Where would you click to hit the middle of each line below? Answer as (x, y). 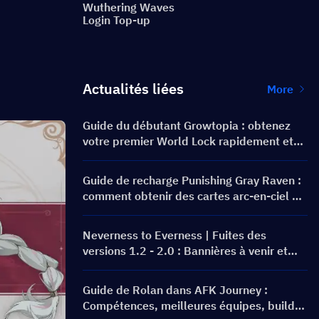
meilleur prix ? (120, 211)
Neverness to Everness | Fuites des (174, 235)
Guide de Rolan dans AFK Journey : (175, 290)
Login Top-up (116, 20)
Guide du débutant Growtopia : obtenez (187, 125)
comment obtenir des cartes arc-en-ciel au (194, 196)
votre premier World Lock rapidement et (188, 141)
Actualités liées (133, 89)
